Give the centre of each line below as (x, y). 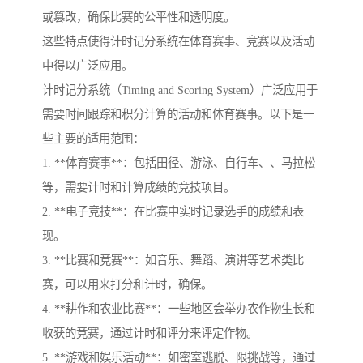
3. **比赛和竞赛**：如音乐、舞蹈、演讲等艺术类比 (173, 261)
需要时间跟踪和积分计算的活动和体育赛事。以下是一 (178, 115)
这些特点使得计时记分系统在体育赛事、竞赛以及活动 (178, 42)
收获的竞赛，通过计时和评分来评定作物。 (150, 333)
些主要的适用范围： (93, 139)
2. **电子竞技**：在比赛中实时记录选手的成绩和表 (173, 212)
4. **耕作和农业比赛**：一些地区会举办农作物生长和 (179, 309)
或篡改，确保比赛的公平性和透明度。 (139, 17)
